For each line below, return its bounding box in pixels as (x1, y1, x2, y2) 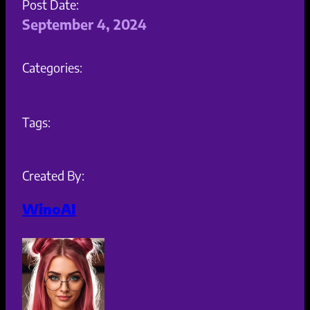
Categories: (22, 60, 82, 76)
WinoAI (22, 200, 76, 218)
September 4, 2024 (22, 15, 147, 33)
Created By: (22, 167, 84, 184)
